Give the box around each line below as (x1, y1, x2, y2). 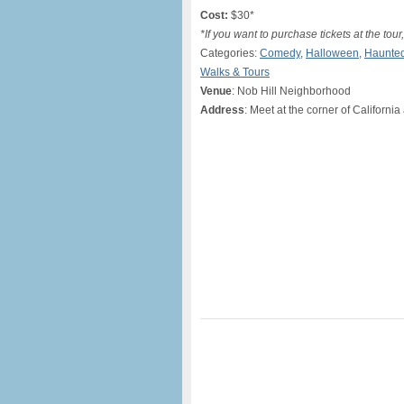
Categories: (200, 47, 260, 60)
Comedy (260, 47, 300, 60)
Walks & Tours (200, 66, 270, 78)
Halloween (306, 47, 359, 60)
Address (200, 104, 244, 116)
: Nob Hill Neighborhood (232, 85, 351, 97)
